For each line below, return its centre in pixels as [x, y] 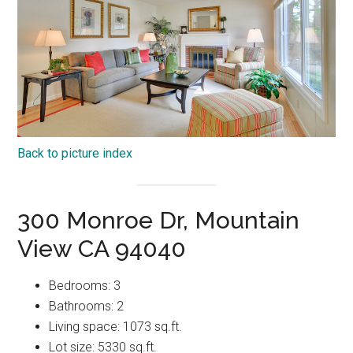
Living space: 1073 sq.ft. [116, 327]
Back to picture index [75, 153]
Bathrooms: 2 [87, 307]
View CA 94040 [102, 249]
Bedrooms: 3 [85, 286]
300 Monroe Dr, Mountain [159, 221]
